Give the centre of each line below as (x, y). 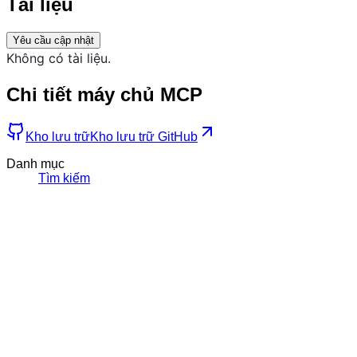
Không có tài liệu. (59, 58)
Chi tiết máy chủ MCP (104, 94)
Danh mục (35, 163)
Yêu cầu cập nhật (53, 40)
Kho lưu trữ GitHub (144, 136)
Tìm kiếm (64, 178)
